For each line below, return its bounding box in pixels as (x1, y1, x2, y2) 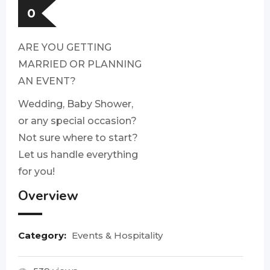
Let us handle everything (18, 149, 138, 160)
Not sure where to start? (18, 132, 138, 143)
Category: (18, 230, 69, 241)
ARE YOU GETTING (18, 42, 111, 53)
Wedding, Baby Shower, (18, 98, 133, 110)
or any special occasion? (18, 115, 137, 127)
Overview (18, 187, 78, 205)
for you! (18, 166, 55, 177)
